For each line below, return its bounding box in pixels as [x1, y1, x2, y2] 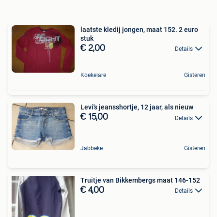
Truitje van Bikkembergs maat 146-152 [80, 176, 200, 184]
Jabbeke [80, 144, 103, 152]
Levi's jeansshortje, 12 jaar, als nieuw [80, 103, 193, 111]
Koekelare [80, 72, 106, 79]
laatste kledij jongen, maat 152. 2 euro [80, 25, 179, 33]
